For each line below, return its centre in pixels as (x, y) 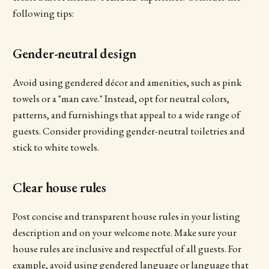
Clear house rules (59, 188)
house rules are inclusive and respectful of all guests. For (127, 249)
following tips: (43, 14)
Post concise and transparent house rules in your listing (126, 216)
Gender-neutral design (74, 54)
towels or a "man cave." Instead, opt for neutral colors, (121, 99)
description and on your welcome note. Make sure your (124, 233)
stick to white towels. (56, 147)
